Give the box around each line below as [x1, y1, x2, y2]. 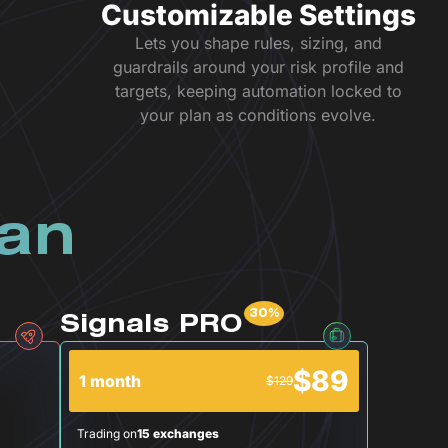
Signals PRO [60, 315, 242, 337]
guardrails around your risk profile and [112, 57, 404, 77]
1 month [79, 371, 141, 391]
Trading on [77, 426, 137, 441]
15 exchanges [137, 426, 219, 441]
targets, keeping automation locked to [114, 81, 402, 101]
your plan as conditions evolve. [140, 105, 376, 125]
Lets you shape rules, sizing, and [134, 33, 382, 53]
